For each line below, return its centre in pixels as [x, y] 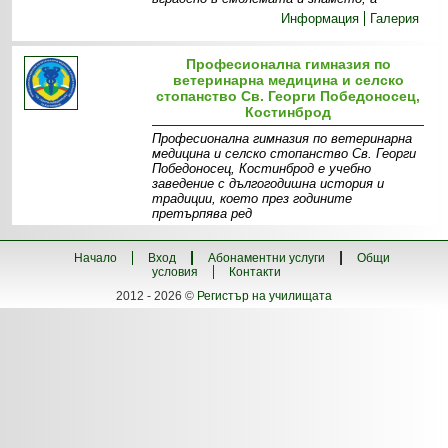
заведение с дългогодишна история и [268, 183]
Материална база [166, 233]
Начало [95, 258]
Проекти [97, 248]
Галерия [395, 18]
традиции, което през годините [252, 198]
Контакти [255, 272]
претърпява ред [202, 213]
